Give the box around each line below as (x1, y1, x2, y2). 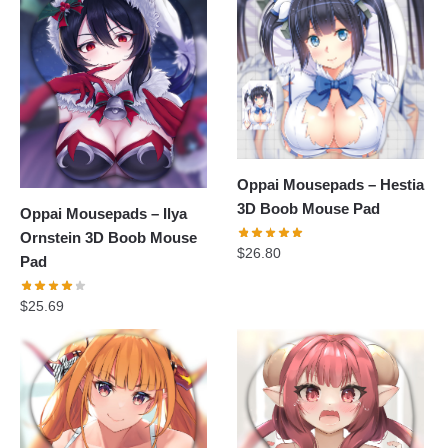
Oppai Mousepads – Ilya (20, 205, 187, 223)
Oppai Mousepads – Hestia (237, 176, 425, 194)
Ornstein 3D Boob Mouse (20, 229, 197, 247)
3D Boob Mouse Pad (237, 200, 381, 218)
